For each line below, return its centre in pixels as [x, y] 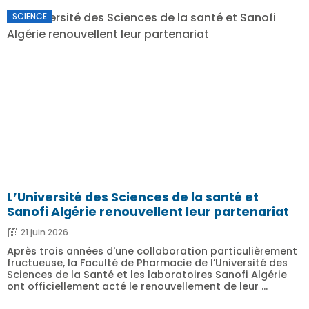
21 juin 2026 [44, 232]
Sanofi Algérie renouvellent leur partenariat [148, 212]
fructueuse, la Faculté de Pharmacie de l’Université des [147, 263]
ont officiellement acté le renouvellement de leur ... [137, 286]
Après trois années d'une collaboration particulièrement [152, 251]
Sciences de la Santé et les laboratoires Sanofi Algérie [147, 275]
